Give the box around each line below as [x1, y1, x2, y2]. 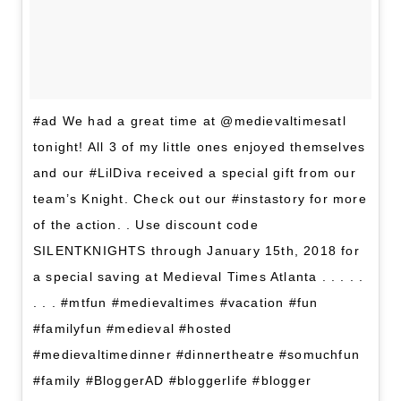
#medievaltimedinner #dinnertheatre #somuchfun [33, 346, 361, 362]
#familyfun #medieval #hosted [33, 320, 233, 336]
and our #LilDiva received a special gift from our [33, 165, 356, 180]
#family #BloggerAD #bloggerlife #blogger [33, 372, 311, 388]
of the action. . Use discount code [33, 217, 259, 232]
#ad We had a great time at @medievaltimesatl [33, 113, 346, 128]
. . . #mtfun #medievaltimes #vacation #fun [33, 294, 319, 310]
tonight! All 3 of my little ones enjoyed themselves [33, 139, 366, 154]
